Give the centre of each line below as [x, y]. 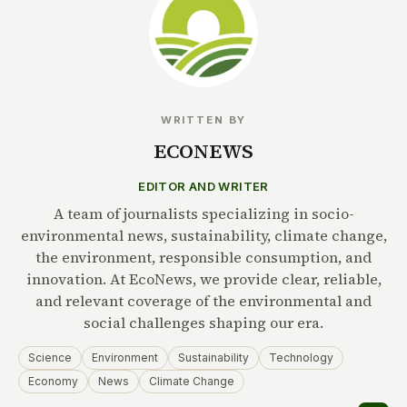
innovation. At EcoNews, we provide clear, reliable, [203, 279]
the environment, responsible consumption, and [203, 258]
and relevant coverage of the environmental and [203, 301]
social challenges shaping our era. [203, 323]
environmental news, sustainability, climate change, [203, 236]
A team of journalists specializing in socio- [203, 214]
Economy [53, 382]
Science [50, 358]
